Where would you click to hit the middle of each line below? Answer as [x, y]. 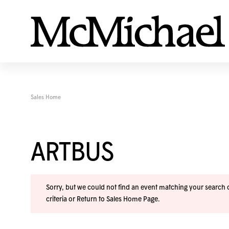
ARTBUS [72, 153]
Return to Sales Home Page [117, 199]
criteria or [61, 199]
